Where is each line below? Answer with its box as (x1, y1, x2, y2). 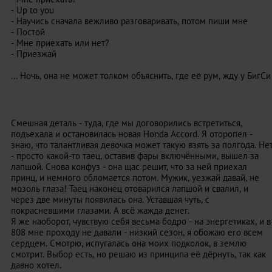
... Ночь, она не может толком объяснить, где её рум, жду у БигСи (11, 70, 271, 81)
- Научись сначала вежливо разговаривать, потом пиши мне (11, 15, 248, 27)
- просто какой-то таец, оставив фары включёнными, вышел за (11, 150, 259, 161)
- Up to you (11, 4, 54, 16)
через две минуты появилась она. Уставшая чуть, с (11, 194, 209, 205)
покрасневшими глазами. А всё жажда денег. (11, 205, 189, 216)
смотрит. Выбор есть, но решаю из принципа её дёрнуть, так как (11, 248, 266, 260)
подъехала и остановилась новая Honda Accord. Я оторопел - (11, 128, 253, 140)
